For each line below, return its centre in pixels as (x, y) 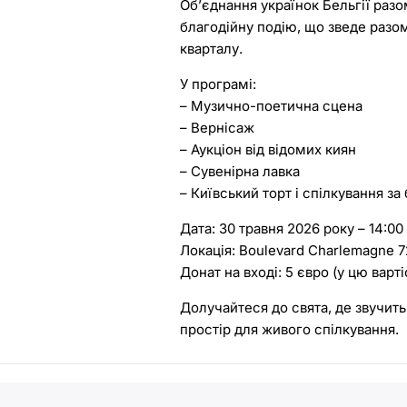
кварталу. (212, 48)
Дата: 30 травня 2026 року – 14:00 (292, 228)
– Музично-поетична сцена (272, 105)
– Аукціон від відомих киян (268, 149)
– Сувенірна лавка (240, 171)
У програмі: (218, 84)
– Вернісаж (218, 127)
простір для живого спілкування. (290, 329)
